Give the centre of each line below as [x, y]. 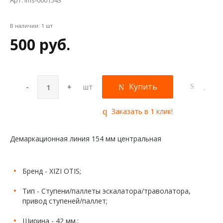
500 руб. [40, 45]
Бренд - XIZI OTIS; [52, 171]
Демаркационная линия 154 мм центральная [86, 139]
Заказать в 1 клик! [141, 111]
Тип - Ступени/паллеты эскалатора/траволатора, [107, 191]
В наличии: [26, 26]
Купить [143, 87]
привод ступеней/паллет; [65, 201]
